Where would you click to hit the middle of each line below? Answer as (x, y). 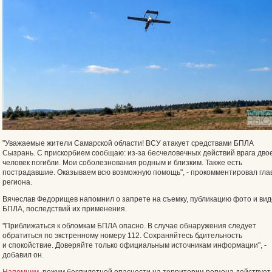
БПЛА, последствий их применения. (65, 209)
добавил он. (23, 255)
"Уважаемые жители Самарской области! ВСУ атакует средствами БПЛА (128, 143)
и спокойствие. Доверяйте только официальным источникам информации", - (134, 245)
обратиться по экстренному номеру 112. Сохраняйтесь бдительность (122, 236)
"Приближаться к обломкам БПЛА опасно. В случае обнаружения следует (129, 226)
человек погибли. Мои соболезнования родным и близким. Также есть (122, 163)
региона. (17, 182)
